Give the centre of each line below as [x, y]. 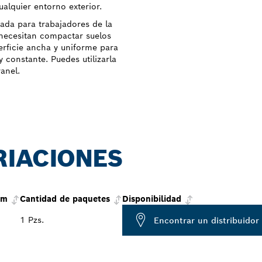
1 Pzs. [32, 220]
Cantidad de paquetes [65, 199]
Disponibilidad [152, 199]
